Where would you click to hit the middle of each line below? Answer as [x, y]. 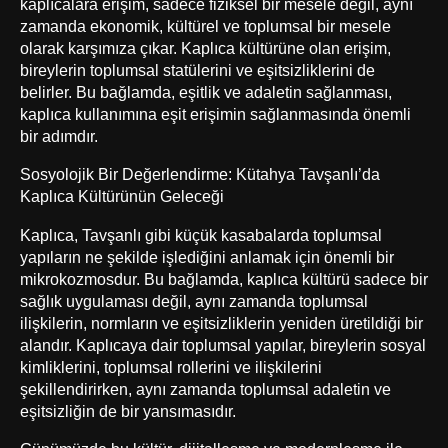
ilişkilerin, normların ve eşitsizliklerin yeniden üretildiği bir [221, 322]
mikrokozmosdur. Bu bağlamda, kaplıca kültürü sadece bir [224, 278]
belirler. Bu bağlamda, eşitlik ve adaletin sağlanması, [206, 91]
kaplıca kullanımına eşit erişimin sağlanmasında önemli [215, 113]
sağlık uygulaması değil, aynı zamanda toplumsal [194, 300]
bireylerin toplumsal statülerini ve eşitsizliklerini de [197, 69]
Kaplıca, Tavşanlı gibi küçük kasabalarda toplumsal [201, 234]
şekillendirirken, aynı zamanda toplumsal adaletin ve [205, 388]
